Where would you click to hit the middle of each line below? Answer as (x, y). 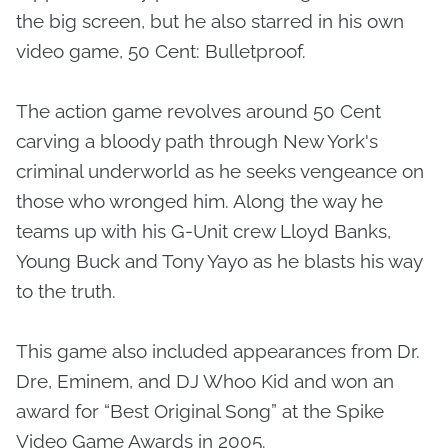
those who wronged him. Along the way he (199, 201)
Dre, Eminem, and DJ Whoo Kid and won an (205, 381)
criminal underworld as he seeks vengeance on (220, 171)
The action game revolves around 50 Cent (198, 111)
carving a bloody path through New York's (197, 141)
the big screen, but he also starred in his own (210, 21)
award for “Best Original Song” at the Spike (200, 411)
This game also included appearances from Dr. (218, 351)
